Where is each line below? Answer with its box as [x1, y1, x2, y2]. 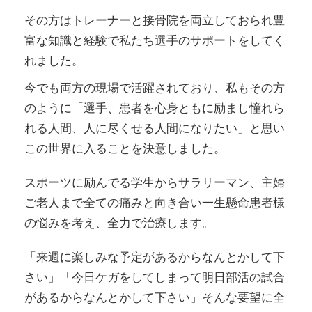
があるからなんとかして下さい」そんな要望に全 [24, 290, 285, 305]
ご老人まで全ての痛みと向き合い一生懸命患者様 [24, 196, 285, 210]
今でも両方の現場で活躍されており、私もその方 [24, 81, 285, 95]
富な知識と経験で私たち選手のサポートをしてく [24, 33, 285, 48]
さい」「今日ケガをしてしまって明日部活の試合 [24, 270, 285, 285]
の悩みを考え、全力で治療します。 [24, 216, 214, 231]
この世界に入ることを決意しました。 [24, 141, 226, 156]
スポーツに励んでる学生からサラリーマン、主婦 [24, 175, 285, 190]
